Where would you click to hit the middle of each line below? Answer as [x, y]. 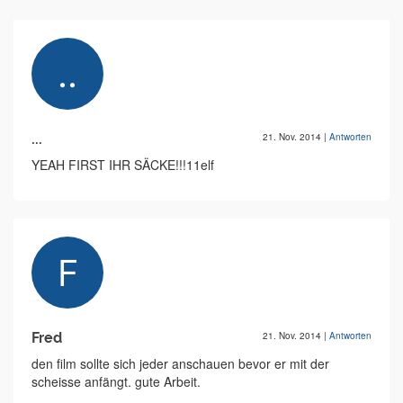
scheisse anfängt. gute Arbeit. [116, 382]
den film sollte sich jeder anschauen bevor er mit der [180, 364]
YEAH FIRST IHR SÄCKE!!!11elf [123, 165]
